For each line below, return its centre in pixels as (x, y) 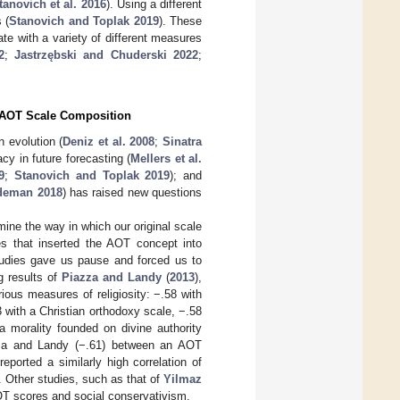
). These (180, 21)
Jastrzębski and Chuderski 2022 (106, 54)
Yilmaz (183, 379)
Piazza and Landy (112, 277)
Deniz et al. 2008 (109, 141)
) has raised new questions (132, 192)
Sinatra (183, 141)
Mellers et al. (167, 158)
